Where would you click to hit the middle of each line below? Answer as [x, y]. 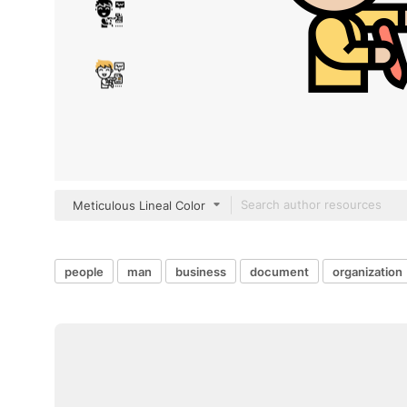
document [279, 271]
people [84, 271]
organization [367, 271]
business [201, 271]
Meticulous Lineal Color [139, 205]
